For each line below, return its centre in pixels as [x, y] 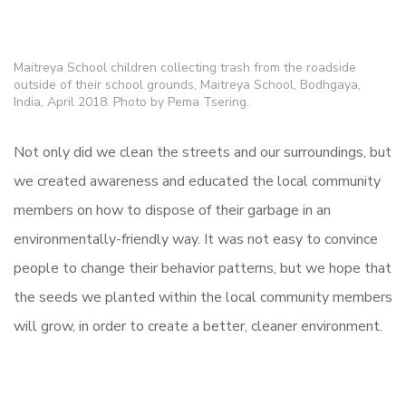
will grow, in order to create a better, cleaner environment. [198, 326]
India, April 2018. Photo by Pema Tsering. [131, 101]
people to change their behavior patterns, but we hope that [203, 268]
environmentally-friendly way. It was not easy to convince [196, 239]
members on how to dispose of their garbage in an [172, 210]
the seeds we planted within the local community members [203, 297]
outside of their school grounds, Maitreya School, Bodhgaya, [187, 84]
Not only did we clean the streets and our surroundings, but [203, 152]
